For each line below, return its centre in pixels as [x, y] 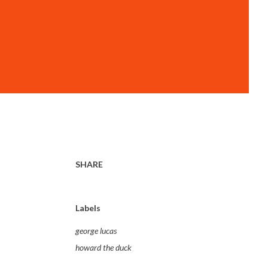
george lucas [96, 231]
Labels [88, 208]
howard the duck [103, 247]
